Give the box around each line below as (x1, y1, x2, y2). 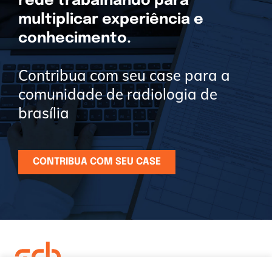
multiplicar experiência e (18, 12, 203, 27)
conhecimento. (18, 31, 131, 46)
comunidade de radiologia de (18, 85, 217, 103)
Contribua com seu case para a (18, 66, 230, 84)
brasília (18, 104, 69, 122)
